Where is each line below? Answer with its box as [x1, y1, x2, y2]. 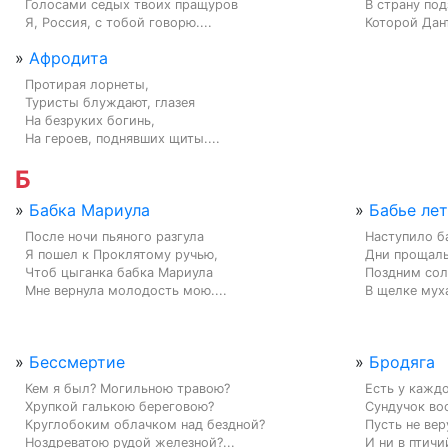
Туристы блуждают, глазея [25, 94, 195, 110]
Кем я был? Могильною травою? [25, 380, 230, 396]
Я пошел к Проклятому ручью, [25, 246, 218, 262]
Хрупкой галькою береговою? [25, 398, 214, 414]
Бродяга [369, 351, 435, 372]
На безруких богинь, [25, 112, 155, 128]
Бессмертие [29, 351, 125, 372]
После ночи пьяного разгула [25, 228, 204, 244]
